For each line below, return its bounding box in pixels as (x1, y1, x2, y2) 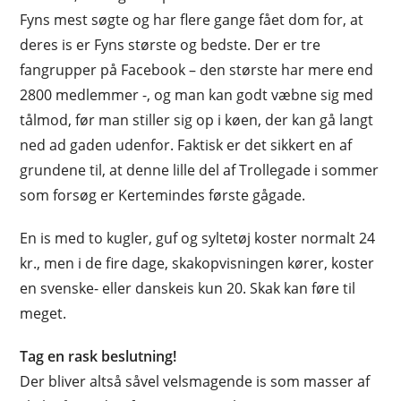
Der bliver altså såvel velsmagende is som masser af (20, 371, 371, 391)
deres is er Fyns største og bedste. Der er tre (20, 35, 321, 55)
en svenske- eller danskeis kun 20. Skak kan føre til (20, 278, 356, 298)
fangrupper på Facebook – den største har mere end (20, 60, 374, 80)
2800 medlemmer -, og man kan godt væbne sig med (20, 85, 374, 105)
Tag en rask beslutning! (20, 346, 177, 366)
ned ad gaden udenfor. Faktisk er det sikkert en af (20, 135, 353, 155)
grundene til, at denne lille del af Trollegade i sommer (20, 160, 380, 180)
